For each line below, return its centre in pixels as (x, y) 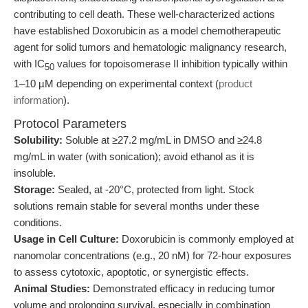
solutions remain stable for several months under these (136, 206)
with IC (29, 64)
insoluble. (35, 173)
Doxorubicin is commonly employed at (206, 239)
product (235, 84)
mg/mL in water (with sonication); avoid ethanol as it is (134, 156)
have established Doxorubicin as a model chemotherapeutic (147, 31)
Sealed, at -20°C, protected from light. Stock (155, 189)
